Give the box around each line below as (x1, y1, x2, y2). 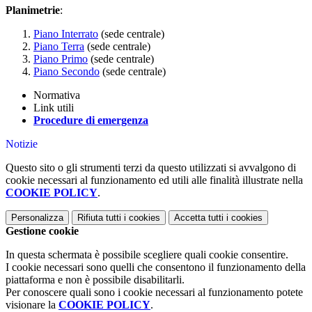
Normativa (33, 89, 80, 102)
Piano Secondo (33, 65, 100, 78)
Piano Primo (33, 53, 88, 65)
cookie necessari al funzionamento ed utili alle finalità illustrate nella (6, 174, 303, 187)
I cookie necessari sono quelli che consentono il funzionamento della (6, 261, 306, 274)
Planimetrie (6, 4, 60, 17)
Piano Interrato (33, 28, 98, 40)
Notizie (6, 138, 38, 150)
